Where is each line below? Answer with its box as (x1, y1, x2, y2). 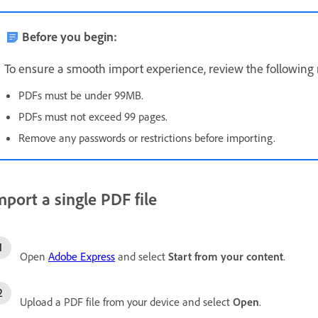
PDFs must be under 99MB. (18, 87, 143, 102)
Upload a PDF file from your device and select (20, 295, 233, 309)
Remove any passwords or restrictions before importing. (18, 130, 275, 145)
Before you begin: (22, 28, 117, 44)
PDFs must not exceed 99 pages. (18, 109, 168, 124)
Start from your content (168, 249, 283, 264)
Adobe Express (48, 249, 115, 264)
